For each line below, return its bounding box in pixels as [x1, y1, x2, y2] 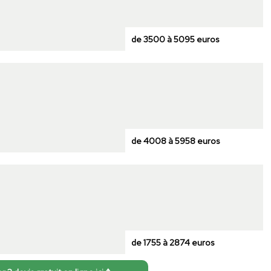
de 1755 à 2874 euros [131, 236, 214, 248]
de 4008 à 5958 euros [131, 134, 220, 146]
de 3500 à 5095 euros [131, 33, 219, 45]
